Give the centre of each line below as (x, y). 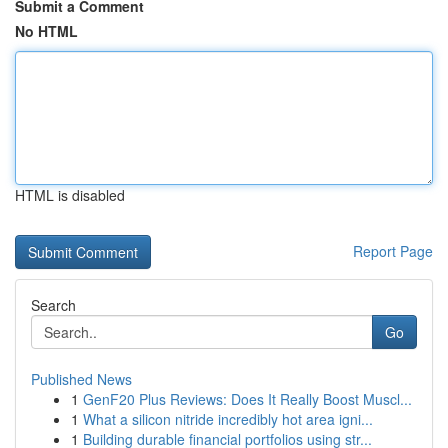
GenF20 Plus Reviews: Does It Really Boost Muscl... (247, 399)
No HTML (46, 31)
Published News (81, 379)
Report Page (393, 251)
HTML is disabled (70, 195)
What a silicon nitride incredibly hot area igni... (228, 419)
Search (53, 305)
